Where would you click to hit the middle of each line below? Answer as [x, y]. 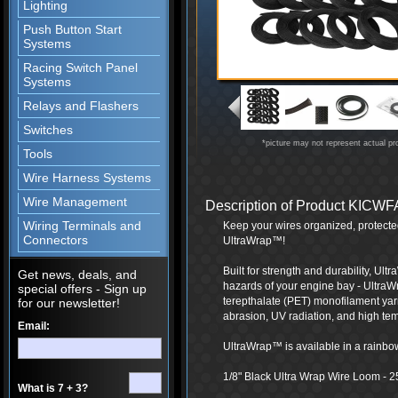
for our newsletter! [69, 303]
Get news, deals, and [77, 275]
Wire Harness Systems [87, 178]
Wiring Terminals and [82, 226]
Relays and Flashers [81, 106]
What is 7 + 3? [53, 388]
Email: [34, 326]
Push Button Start [72, 29]
